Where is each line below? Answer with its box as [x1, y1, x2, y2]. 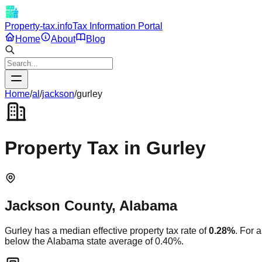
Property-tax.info [5, 21, 73, 31]
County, [60, 197, 119, 213]
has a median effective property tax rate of [32, 225, 206, 236]
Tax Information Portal [73, 21, 163, 31]
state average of [84, 236, 155, 246]
